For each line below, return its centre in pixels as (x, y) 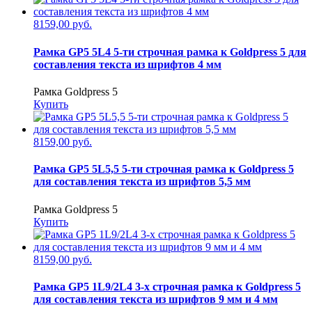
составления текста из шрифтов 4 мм (127, 64)
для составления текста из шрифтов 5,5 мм (142, 182)
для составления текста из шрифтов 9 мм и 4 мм (156, 299)
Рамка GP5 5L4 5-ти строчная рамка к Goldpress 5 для (170, 52)
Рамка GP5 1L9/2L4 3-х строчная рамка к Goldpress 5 (167, 286)
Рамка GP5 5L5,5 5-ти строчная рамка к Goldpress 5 (164, 169)
